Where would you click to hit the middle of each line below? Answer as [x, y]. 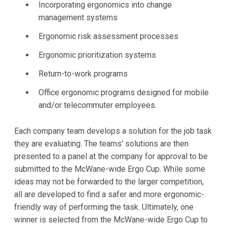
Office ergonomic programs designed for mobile [124, 93]
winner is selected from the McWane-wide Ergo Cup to [111, 219]
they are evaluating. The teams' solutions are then [101, 143]
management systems [78, 18]
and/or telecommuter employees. [98, 105]
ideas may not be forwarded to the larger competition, [109, 181]
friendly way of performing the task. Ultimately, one [104, 207]
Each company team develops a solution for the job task [113, 131]
